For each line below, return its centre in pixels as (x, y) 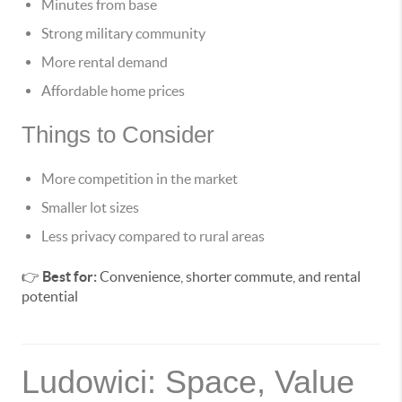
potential (50, 297)
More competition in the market (140, 179)
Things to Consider (118, 135)
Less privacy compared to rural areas (153, 236)
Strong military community (123, 34)
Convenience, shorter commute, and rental (229, 277)
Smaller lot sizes (90, 208)
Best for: (70, 277)
